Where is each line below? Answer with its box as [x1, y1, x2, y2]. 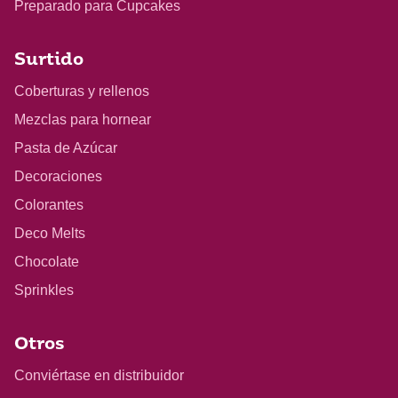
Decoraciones [14, 168, 102, 184]
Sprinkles [14, 282, 74, 298]
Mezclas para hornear [14, 111, 151, 127]
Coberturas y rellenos [14, 83, 149, 99]
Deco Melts [14, 225, 85, 241]
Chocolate [14, 253, 79, 269]
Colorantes [14, 196, 84, 212]
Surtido [14, 52, 84, 69]
